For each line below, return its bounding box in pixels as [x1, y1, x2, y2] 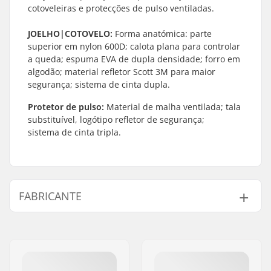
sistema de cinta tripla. [28, 126, 121, 138]
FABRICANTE [19, 189, 82, 203]
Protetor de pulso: [28, 101, 104, 113]
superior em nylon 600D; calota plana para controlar [28, 41, 240, 52]
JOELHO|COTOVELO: [28, 28, 113, 39]
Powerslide [142, 218, 181, 229]
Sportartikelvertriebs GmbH [142, 229, 241, 240]
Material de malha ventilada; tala [104, 101, 241, 113]
